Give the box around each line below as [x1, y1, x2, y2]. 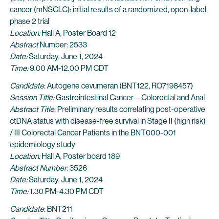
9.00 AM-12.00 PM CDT [30, 64, 109, 73]
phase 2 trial [10, 17, 49, 26]
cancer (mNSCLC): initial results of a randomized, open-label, [10, 5, 208, 14]
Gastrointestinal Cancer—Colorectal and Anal [56, 93, 205, 102]
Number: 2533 [40, 40, 87, 49]
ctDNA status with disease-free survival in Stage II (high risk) [10, 116, 206, 126]
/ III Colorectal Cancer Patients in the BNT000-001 [10, 128, 176, 137]
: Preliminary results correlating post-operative [54, 105, 205, 114]
